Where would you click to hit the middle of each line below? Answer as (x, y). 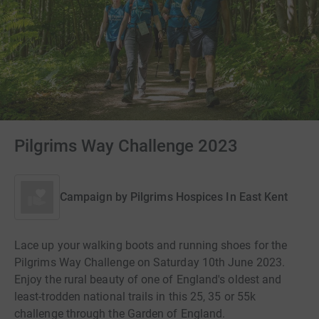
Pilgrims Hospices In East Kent (209, 197)
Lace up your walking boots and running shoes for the (151, 245)
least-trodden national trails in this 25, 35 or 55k (135, 297)
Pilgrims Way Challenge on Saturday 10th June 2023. (150, 262)
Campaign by (94, 197)
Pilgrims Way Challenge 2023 (126, 146)
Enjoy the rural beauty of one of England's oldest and (148, 279)
